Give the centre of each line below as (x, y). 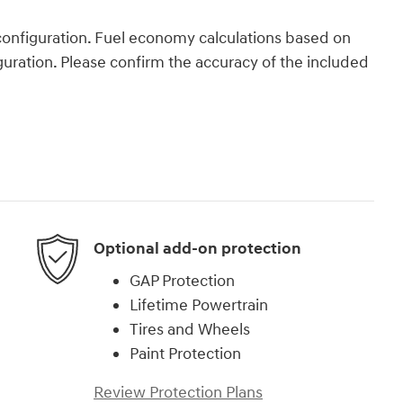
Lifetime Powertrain (199, 305)
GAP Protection (182, 281)
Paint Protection (185, 354)
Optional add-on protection (197, 249)
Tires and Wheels (190, 329)
